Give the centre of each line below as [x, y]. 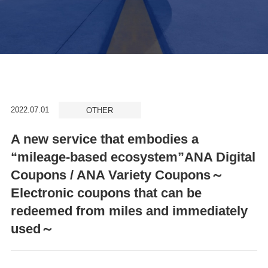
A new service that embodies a [104, 139]
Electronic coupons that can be [106, 193]
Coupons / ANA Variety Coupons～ [117, 175]
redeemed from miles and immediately [129, 211]
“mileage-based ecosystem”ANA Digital [133, 157]
